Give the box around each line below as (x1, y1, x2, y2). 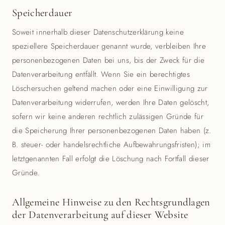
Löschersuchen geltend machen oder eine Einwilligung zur (12, 83, 208, 94)
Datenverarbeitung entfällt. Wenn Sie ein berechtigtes (12, 69, 190, 80)
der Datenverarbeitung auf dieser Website (12, 208, 188, 221)
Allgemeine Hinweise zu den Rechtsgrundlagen (12, 196, 210, 208)
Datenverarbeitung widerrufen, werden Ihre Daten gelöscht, (12, 97, 209, 108)
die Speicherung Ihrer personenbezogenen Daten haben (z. (12, 125, 211, 136)
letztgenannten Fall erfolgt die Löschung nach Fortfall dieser (12, 153, 209, 164)
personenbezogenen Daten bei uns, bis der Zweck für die (12, 55, 205, 66)
